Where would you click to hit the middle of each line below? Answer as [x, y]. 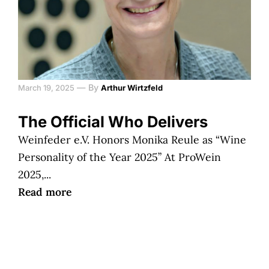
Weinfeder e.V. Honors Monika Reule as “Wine [132, 140]
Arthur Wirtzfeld [132, 88]
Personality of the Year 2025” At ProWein [119, 157]
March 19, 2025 [46, 88]
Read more [45, 192]
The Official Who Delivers [113, 122]
